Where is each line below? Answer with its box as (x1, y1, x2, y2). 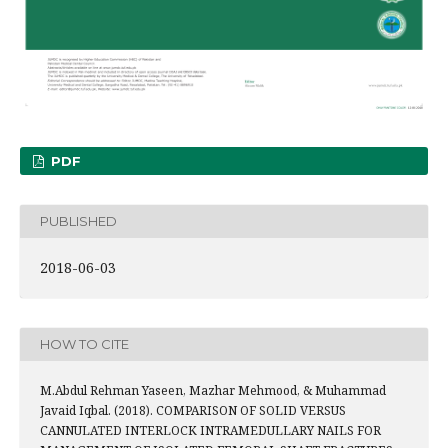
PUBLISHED (40, 213, 117, 230)
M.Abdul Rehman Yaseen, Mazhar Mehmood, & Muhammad (40, 381, 386, 399)
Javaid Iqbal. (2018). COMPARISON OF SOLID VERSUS (40, 401, 346, 419)
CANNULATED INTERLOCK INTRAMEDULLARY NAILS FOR (40, 421, 381, 439)
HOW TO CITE (40, 336, 129, 353)
